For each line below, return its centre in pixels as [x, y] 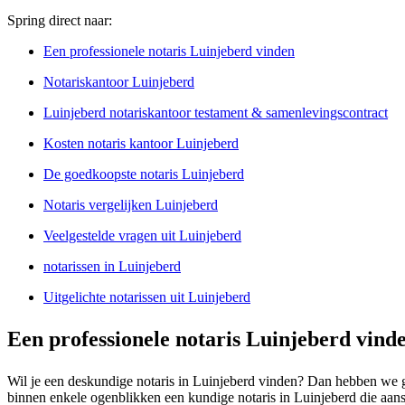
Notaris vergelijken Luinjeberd [131, 204]
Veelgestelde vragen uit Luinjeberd [142, 235]
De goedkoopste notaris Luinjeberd [144, 174]
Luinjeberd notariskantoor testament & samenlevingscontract [216, 112]
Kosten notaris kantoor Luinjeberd [141, 143]
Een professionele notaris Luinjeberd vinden [169, 51]
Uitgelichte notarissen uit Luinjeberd [147, 297]
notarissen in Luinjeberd [112, 266]
